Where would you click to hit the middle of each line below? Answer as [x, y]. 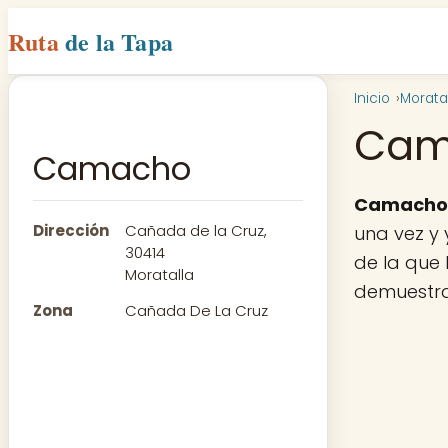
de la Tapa [119, 41]
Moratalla [159, 275]
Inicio [372, 98]
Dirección [71, 231]
